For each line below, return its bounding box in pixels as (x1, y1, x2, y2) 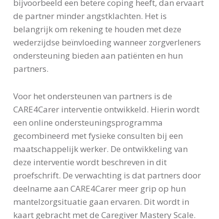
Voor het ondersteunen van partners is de (13, 90, 172, 102)
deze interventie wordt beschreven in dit (13, 156, 167, 168)
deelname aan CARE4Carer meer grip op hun (13, 182, 186, 194)
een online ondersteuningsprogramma (13, 116, 163, 128)
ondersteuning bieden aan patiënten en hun (13, 49, 183, 61)
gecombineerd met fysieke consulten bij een (13, 130, 183, 141)
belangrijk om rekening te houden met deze (13, 23, 181, 35)
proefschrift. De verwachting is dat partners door (13, 169, 201, 181)
